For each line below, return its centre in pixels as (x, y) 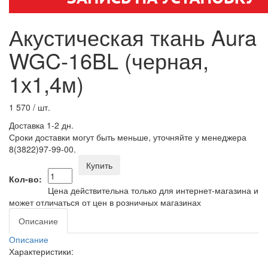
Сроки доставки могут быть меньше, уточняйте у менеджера (128, 137)
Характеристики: (41, 251)
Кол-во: (25, 179)
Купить (99, 165)
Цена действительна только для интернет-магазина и (153, 190)
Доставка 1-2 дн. (41, 125)
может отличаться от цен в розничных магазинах (105, 202)
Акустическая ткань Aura (133, 36)
